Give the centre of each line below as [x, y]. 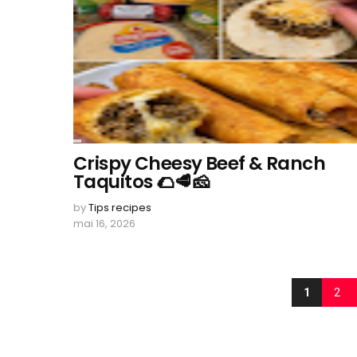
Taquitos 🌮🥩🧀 [142, 182]
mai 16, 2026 [104, 224]
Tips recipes [120, 208]
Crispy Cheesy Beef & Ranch [200, 163]
